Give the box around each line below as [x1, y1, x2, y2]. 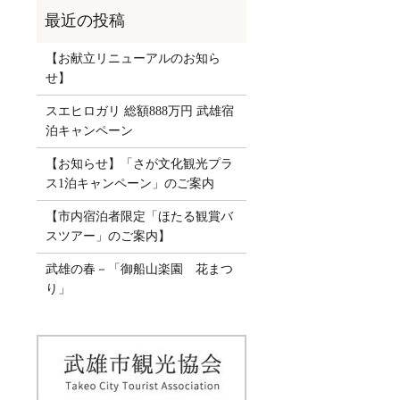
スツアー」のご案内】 [45, 229, 171, 243]
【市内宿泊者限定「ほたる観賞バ [45, 209, 233, 223]
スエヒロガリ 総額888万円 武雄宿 [45, 104, 234, 118]
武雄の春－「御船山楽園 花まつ [45, 262, 233, 276]
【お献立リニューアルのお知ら [45, 51, 221, 65]
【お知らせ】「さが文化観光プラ [45, 156, 233, 171]
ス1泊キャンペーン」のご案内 [45, 176, 214, 190]
